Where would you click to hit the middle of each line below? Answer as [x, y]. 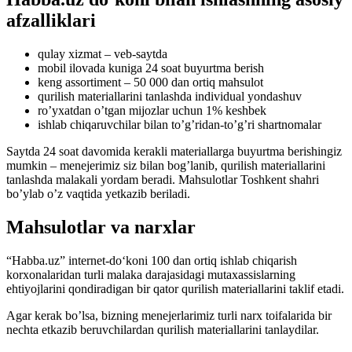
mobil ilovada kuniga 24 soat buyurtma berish [151, 68]
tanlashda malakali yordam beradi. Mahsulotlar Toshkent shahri [163, 179]
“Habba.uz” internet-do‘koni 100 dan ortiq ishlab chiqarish [152, 260]
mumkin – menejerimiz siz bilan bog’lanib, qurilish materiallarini [166, 165]
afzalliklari [51, 21]
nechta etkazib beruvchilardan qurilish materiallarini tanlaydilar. [163, 329]
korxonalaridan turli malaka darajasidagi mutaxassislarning [151, 274]
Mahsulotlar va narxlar [101, 227]
